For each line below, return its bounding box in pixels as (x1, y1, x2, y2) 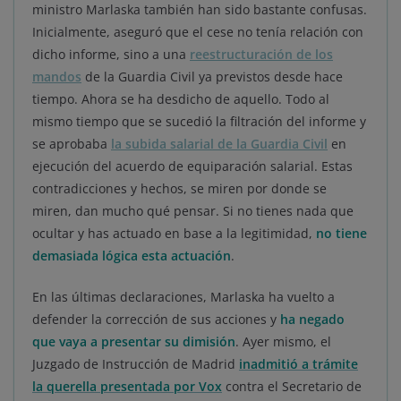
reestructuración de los (190, 46, 333, 64)
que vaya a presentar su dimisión (32, 333, 235, 351)
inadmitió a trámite (239, 355, 358, 373)
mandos (32, 68, 81, 86)
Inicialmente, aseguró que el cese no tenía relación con (32, 23, 363, 41)
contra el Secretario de (222, 378, 362, 396)
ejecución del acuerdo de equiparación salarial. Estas (32, 158, 353, 175)
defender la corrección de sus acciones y (32, 311, 280, 328)
